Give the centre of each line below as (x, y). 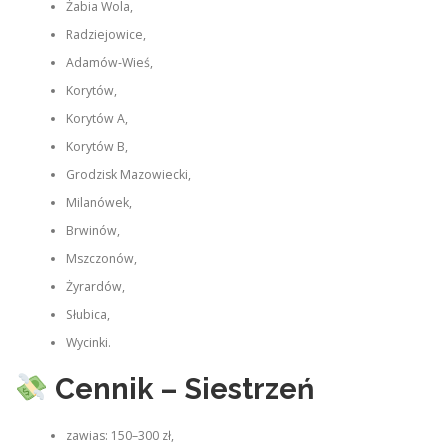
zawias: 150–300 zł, (119, 436)
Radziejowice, (105, 34)
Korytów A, (96, 118)
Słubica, (87, 314)
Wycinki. (88, 342)
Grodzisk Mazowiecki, (128, 174)
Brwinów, (92, 230)
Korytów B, (96, 146)
